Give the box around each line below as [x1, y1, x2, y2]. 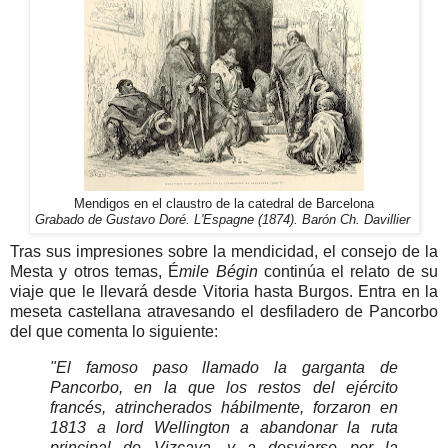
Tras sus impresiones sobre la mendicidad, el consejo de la [10, 243, 438, 261]
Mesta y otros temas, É [10, 263, 180, 281]
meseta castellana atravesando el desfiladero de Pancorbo [10, 303, 438, 321]
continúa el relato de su [263, 263, 439, 281]
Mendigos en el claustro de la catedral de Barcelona [74, 197, 374, 212]
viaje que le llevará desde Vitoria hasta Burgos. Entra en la [10, 283, 438, 301]
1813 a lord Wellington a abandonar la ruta [50, 418, 398, 436]
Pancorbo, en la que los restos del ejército [50, 378, 398, 396]
